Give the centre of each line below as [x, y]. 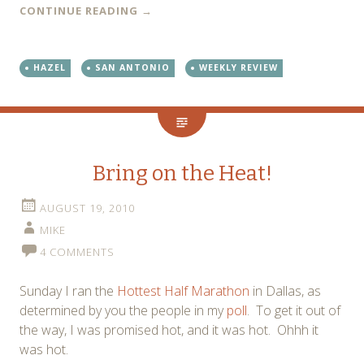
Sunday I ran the [68, 291]
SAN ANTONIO [132, 68]
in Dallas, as [285, 291]
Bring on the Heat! [182, 174]
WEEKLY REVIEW [238, 68]
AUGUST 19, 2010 [87, 208]
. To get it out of [294, 311]
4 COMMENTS [77, 252]
